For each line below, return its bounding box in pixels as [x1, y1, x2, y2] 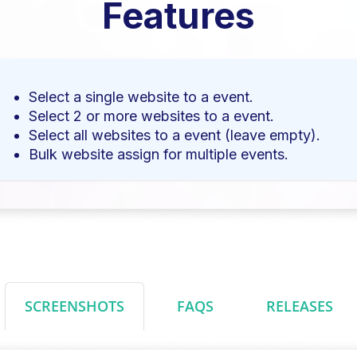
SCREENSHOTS [24, 296, 124, 316]
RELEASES [265, 296, 333, 316]
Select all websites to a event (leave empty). [29, 126, 320, 143]
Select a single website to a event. [29, 88, 253, 105]
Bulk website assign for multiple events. [29, 145, 288, 163]
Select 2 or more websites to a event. [29, 107, 274, 124]
